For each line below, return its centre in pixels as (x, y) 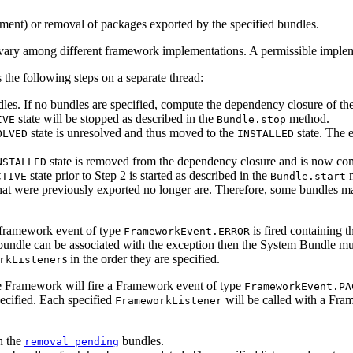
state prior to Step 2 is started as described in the (149, 176)
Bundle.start (308, 176)
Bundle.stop (251, 120)
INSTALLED (266, 134)
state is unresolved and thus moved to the (132, 133)
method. (308, 119)
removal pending (72, 342)
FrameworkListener (169, 301)
